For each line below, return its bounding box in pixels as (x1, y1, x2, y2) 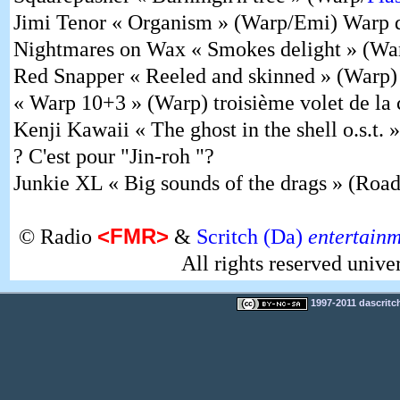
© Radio (19, 225, 98, 249)
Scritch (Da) (196, 225, 309, 249)
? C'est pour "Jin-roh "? (12, 145, 214, 169)
